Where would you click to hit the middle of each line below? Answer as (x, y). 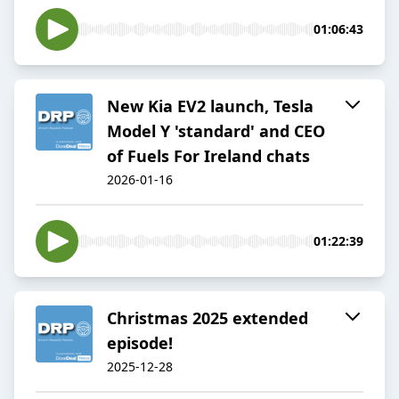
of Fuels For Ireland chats (208, 156)
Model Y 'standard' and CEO (216, 131)
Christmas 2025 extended (208, 318)
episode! (140, 343)
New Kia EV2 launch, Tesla (210, 106)
